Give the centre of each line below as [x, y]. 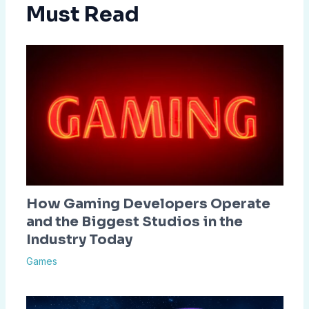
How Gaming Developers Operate [148, 203]
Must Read [82, 15]
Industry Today [79, 239]
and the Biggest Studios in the [134, 221]
